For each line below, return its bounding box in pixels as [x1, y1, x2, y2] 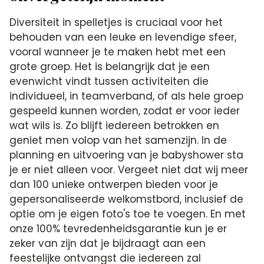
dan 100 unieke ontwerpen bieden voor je [9, 177, 219, 192]
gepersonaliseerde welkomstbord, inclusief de [9, 192, 244, 206]
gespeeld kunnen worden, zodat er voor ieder [9, 104, 240, 118]
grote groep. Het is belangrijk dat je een [9, 60, 210, 74]
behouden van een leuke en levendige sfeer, [9, 30, 237, 44]
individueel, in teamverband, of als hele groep [9, 89, 244, 103]
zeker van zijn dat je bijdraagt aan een [9, 236, 206, 250]
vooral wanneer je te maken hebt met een [9, 45, 226, 59]
